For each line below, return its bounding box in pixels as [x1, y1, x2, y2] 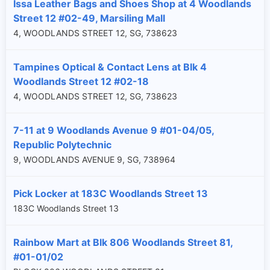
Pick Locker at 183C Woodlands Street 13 [13, 187, 208, 199]
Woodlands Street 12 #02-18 [13, 75, 149, 87]
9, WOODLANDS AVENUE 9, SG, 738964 [13, 154, 175, 165]
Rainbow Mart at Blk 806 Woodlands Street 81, [13, 236, 233, 248]
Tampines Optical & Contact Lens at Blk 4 [13, 60, 207, 73]
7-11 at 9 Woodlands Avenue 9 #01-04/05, [13, 124, 214, 136]
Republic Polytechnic [13, 138, 111, 151]
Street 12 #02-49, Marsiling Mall [13, 11, 165, 24]
